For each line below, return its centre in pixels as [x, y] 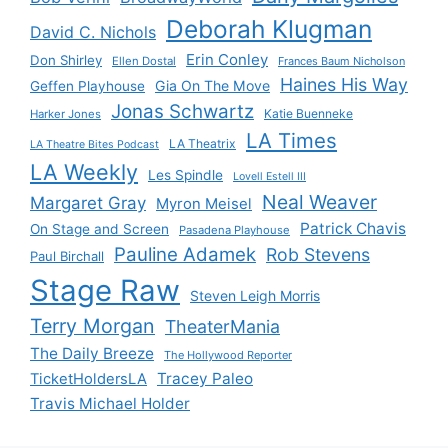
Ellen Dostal [144, 60]
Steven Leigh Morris [255, 295]
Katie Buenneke [308, 113]
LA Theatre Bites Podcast [94, 144]
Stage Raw [105, 290]
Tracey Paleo [205, 378]
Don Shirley [66, 59]
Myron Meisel [204, 203]
